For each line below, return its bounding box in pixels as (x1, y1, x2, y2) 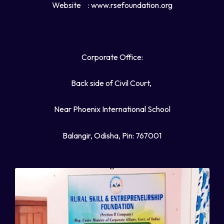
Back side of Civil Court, (71, 78, 153, 88)
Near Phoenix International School (53, 104, 170, 114)
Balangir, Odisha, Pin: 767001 (62, 130, 161, 140)
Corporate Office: (81, 52, 143, 62)
